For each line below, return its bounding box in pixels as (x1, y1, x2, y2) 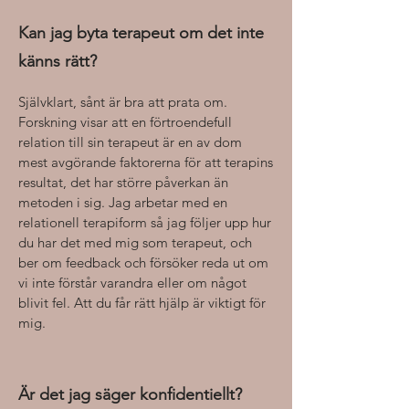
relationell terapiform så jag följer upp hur (18, 214, 271, 231)
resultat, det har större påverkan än (18, 173, 228, 191)
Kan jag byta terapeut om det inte (18, 23, 264, 43)
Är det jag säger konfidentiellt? (18, 384, 242, 404)
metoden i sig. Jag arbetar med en (18, 194, 227, 211)
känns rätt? (18, 51, 97, 71)
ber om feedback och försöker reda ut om (18, 254, 268, 271)
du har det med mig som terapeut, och (18, 234, 252, 251)
